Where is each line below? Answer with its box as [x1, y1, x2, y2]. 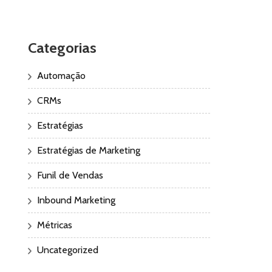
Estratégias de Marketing [37, 144, 140, 156]
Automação [37, 69, 86, 81]
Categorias [28, 39, 97, 56]
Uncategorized [37, 243, 98, 256]
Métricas [37, 219, 72, 231]
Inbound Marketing [37, 194, 115, 206]
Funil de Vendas [37, 169, 103, 181]
